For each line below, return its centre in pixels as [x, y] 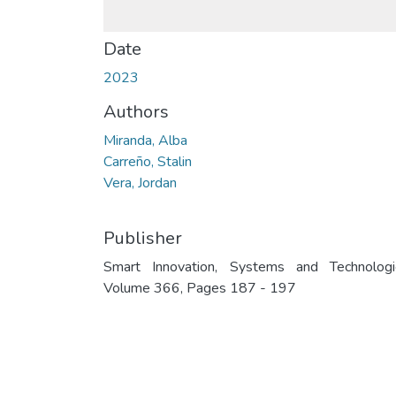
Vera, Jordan [140, 183]
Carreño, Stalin [148, 162]
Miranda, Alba [145, 141]
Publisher [143, 238]
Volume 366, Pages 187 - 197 [200, 288]
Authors [136, 112]
